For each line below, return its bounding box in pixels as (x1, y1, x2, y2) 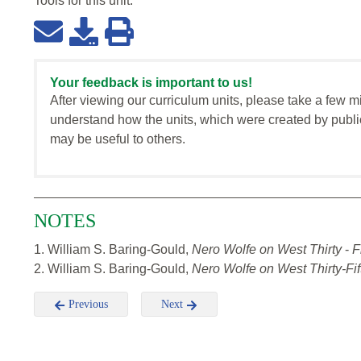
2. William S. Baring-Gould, (34, 262, 192, 276)
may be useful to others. (50, 132, 185, 147)
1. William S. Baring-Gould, (34, 243, 192, 257)
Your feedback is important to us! (50, 76, 252, 90)
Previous (65, 298, 108, 311)
